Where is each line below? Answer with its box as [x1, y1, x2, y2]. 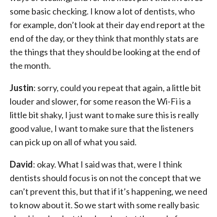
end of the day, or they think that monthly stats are [10, 33, 199, 44]
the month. [10, 60, 51, 71]
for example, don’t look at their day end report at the [10, 19, 205, 30]
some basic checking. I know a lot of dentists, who [10, 6, 195, 16]
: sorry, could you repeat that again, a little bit [33, 82, 201, 93]
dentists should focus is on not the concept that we [10, 172, 201, 183]
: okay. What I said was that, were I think [33, 159, 182, 170]
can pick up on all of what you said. [10, 137, 137, 147]
